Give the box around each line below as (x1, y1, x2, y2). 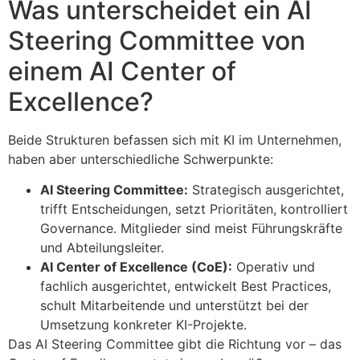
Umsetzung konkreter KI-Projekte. (40, 316, 247, 333)
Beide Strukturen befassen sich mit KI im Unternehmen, (8, 131, 342, 148)
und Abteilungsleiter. (40, 239, 164, 256)
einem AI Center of (8, 55, 236, 87)
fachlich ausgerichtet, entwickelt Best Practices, (40, 277, 331, 294)
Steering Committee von (8, 24, 305, 56)
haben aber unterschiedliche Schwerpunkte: (8, 150, 273, 167)
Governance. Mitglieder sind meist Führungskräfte (40, 219, 342, 236)
